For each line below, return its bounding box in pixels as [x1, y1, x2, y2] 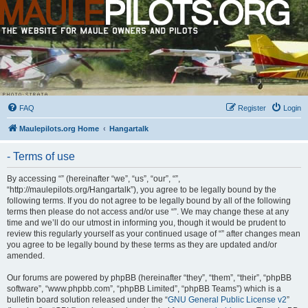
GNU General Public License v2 [168, 295, 287, 305]
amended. [7, 251, 45, 261]
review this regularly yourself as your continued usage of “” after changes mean [7, 229, 300, 239]
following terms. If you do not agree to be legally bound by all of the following [7, 196, 291, 206]
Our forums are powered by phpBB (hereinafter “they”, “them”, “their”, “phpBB [7, 273, 291, 283]
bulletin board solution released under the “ [7, 295, 168, 305]
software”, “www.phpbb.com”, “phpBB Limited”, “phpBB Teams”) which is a [7, 284, 281, 294]
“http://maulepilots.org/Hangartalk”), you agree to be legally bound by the [7, 185, 276, 195]
